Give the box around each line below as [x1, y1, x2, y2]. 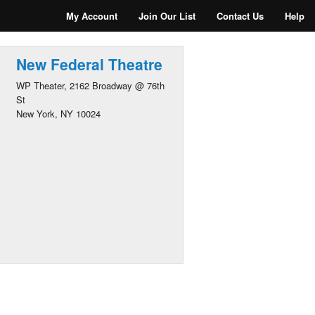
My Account [66, 9, 117, 22]
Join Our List [139, 9, 195, 22]
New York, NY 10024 [15, 107, 101, 120]
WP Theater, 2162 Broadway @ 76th [15, 79, 165, 92]
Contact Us [217, 9, 264, 22]
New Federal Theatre [15, 53, 162, 75]
